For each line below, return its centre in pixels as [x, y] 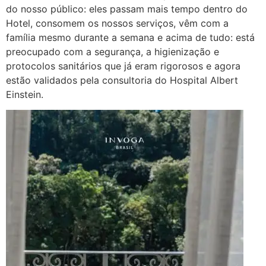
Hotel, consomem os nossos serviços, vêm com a [117, 23]
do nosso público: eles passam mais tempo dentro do [127, 9]
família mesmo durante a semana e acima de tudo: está [130, 38]
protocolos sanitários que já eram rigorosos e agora [123, 66]
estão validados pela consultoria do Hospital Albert [122, 80]
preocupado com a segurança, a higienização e [113, 52]
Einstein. [25, 95]
